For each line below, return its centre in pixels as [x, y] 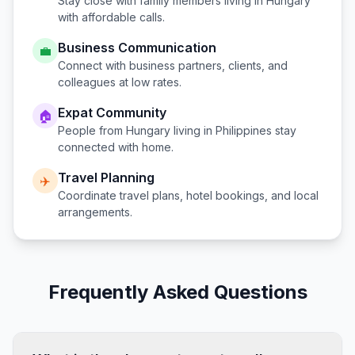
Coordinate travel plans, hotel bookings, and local [188, 195]
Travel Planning [106, 177]
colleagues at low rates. [120, 82]
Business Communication [137, 48]
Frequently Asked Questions [177, 292]
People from [92, 130]
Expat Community [112, 113]
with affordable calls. [111, 17]
